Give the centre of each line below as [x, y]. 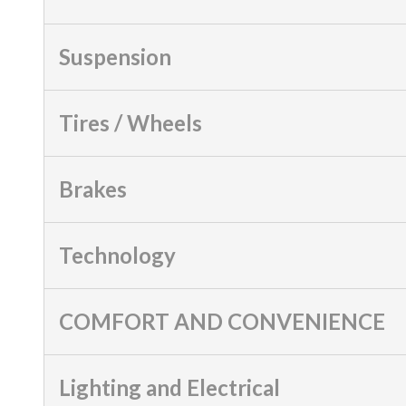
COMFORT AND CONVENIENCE [222, 321]
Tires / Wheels [130, 122]
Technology [117, 255]
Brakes [93, 188]
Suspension [115, 56]
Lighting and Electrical [169, 387]
